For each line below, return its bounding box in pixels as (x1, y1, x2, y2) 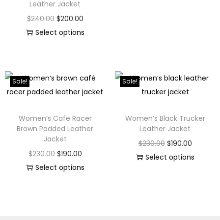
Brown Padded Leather (17, 124, 93, 134)
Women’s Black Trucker (125, 113, 205, 124)
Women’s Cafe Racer (18, 113, 92, 124)
